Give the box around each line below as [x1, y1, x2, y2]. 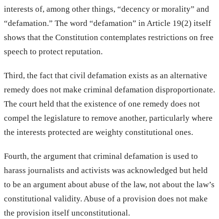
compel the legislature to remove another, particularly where [4, 113, 213, 123]
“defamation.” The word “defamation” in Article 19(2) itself [4, 18, 211, 28]
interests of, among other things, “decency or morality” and [4, 4, 209, 14]
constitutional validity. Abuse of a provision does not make [4, 194, 208, 203]
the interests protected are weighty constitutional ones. [4, 127, 193, 137]
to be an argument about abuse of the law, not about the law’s [4, 179, 215, 189]
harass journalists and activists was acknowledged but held [4, 165, 208, 175]
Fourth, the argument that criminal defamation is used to [4, 151, 198, 161]
